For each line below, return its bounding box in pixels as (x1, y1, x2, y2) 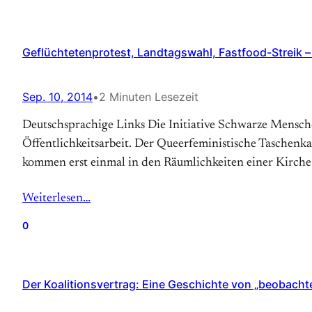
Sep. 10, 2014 (22, 90, 93, 104)
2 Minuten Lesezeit (99, 90, 198, 104)
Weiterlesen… (22, 192, 91, 205)
